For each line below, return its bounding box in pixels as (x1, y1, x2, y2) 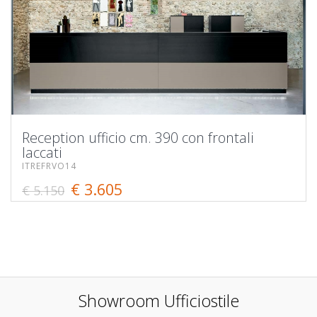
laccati (22, 142, 62, 162)
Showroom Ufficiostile (78, 289, 239, 313)
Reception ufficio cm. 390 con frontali (22, 127, 254, 147)
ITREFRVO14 (22, 159, 76, 172)
